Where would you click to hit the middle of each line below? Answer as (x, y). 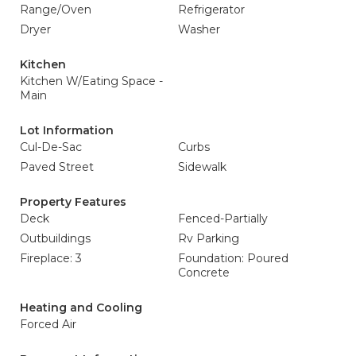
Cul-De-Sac (51, 147)
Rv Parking (209, 238)
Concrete (204, 273)
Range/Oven (56, 10)
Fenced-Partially (223, 219)
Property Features (73, 202)
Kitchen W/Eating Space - (91, 81)
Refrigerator (211, 10)
